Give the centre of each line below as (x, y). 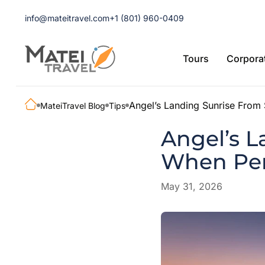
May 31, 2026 (192, 186)
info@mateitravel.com (67, 18)
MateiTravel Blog (73, 105)
